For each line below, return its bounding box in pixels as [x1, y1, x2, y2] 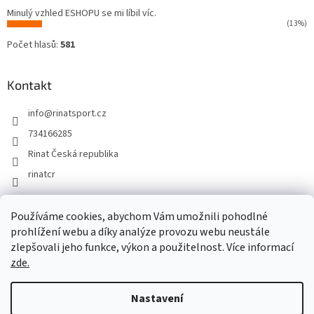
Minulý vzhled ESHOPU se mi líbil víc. [7, 6, 156, 21]
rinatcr [28, 168, 55, 182]
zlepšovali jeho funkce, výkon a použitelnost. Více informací [11, 240, 294, 255]
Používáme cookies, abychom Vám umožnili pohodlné [11, 209, 268, 224]
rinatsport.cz [53, 107, 107, 121]
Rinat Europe [83, 212, 137, 227]
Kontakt [7, 77, 52, 93]
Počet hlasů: [7, 38, 60, 53]
